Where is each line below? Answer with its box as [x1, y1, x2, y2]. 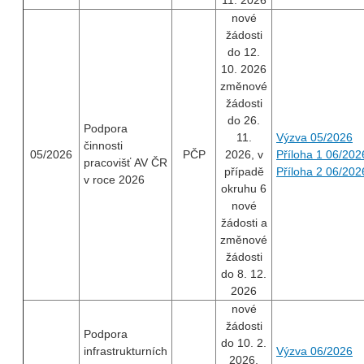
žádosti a [220, 216, 267, 230]
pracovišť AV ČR [84, 156, 167, 170]
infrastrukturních [84, 344, 167, 358]
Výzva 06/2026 [276, 344, 353, 358]
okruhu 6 [221, 182, 266, 196]
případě [223, 165, 264, 179]
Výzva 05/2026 [276, 131, 353, 145]
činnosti [84, 139, 123, 153]
